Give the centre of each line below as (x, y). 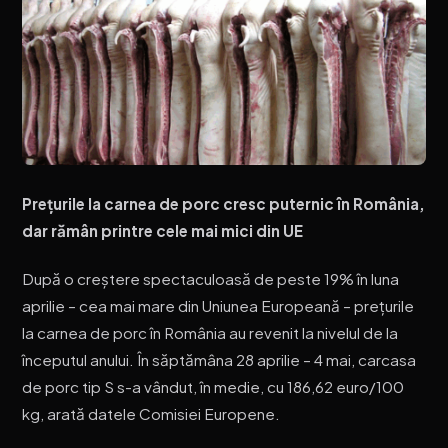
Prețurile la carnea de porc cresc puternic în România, (224, 203)
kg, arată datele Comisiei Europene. (151, 414)
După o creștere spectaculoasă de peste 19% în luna (211, 279)
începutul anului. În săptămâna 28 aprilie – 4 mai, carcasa (219, 360)
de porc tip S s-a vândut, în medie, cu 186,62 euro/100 (213, 387)
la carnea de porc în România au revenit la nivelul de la (210, 333)
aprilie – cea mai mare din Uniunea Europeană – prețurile (218, 306)
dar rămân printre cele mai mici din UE (163, 230)
